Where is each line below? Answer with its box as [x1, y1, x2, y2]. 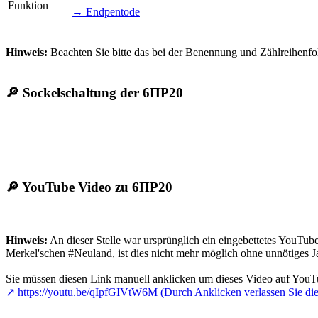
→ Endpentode [72, 5, 140, 18]
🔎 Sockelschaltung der [6, 84, 143, 100]
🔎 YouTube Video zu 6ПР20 [6, 180, 172, 195]
